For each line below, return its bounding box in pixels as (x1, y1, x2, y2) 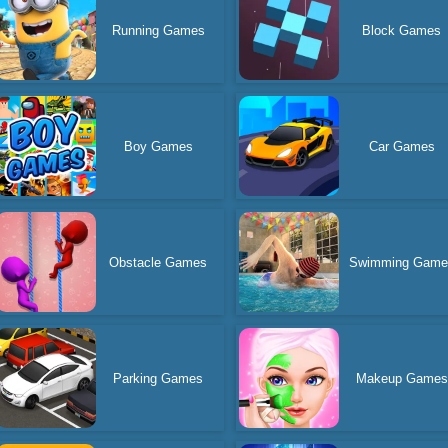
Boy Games (123, 138, 193, 154)
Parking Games (113, 370, 204, 386)
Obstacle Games (109, 254, 208, 270)
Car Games (368, 138, 435, 154)
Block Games (362, 22, 442, 38)
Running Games (111, 22, 205, 38)
